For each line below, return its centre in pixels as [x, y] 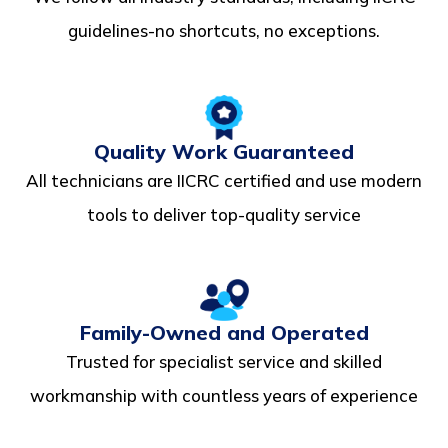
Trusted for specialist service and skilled [224, 361]
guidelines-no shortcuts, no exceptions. [224, 30]
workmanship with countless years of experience [224, 395]
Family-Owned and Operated [224, 332]
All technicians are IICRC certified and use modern [224, 180]
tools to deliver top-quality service [224, 214]
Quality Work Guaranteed [224, 151]
